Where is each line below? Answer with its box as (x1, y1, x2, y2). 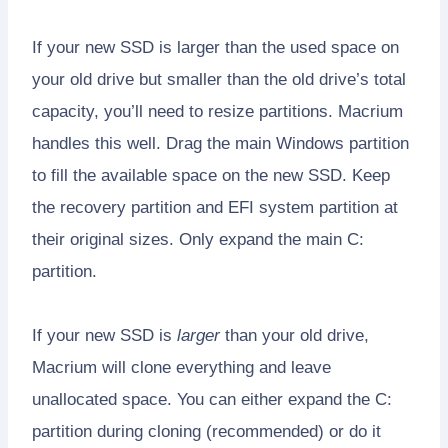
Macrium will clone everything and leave (32, 357, 331, 377)
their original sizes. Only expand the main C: (32, 229, 364, 249)
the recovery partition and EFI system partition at (32, 197, 398, 217)
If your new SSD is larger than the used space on (32, 37, 399, 57)
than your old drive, (220, 325, 369, 345)
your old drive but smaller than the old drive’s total (32, 69, 406, 89)
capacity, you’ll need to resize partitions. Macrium (32, 101, 403, 121)
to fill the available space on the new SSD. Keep (32, 165, 390, 185)
